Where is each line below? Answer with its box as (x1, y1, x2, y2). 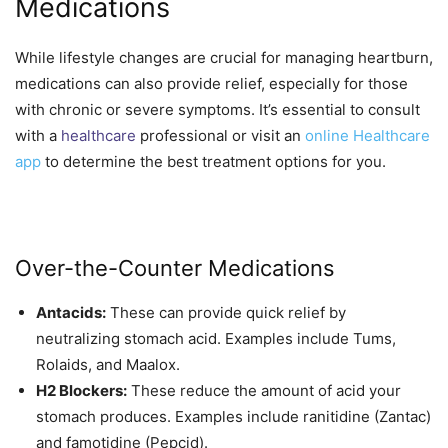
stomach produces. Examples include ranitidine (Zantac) (36, 406, 431, 426)
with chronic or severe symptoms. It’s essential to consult (15, 99, 420, 119)
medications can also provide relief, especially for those (15, 73, 408, 93)
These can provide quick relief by (106, 302, 346, 322)
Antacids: (36, 302, 106, 322)
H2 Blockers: (36, 380, 127, 400)
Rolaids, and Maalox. (36, 354, 180, 374)
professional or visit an (136, 125, 305, 145)
